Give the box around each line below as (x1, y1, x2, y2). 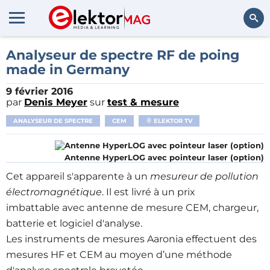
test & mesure (107, 96, 179, 108)
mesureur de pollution (150, 171, 259, 182)
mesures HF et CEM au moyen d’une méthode (6, 249, 232, 260)
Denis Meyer (24, 96, 87, 108)
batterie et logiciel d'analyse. (6, 218, 142, 229)
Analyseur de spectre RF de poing (6, 47, 239, 63)
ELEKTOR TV (152, 117, 192, 125)
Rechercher (216, 46, 258, 56)
